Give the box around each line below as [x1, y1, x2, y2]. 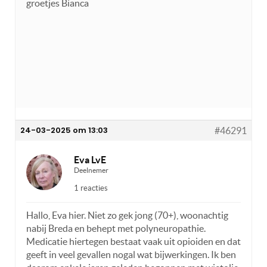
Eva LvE [74, 154, 106, 165]
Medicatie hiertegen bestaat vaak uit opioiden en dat [26, 235, 241, 247]
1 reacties [74, 183, 108, 193]
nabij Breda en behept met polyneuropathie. [26, 222, 206, 234]
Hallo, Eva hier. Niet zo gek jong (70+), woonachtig [26, 209, 228, 221]
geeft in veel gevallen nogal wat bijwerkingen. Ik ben [26, 249, 236, 260]
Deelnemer [74, 166, 108, 174]
